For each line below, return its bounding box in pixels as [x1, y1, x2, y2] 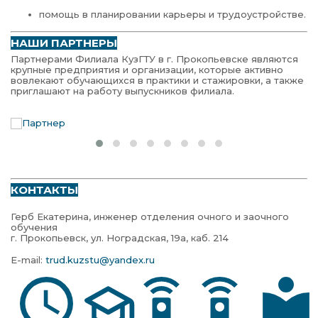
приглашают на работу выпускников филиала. [11, 84, 234, 97]
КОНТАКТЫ [11, 182, 78, 197]
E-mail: [11, 253, 45, 265]
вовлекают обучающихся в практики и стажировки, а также [11, 74, 304, 86]
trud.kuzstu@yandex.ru [45, 253, 155, 265]
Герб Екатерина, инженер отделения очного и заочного [11, 210, 289, 222]
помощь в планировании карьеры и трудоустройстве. [39, 9, 306, 20]
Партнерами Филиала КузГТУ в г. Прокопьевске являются [11, 53, 298, 65]
